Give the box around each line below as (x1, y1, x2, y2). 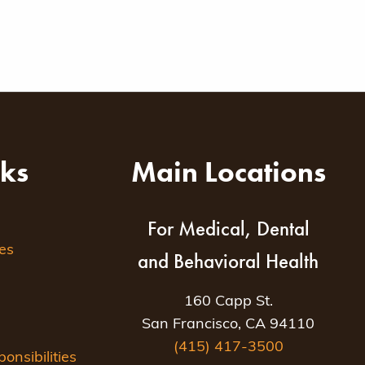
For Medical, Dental (147, 215, 310, 242)
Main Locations (130, 154, 326, 191)
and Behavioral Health (138, 248, 319, 275)
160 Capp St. (183, 294, 273, 310)
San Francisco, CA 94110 (142, 317, 314, 332)
